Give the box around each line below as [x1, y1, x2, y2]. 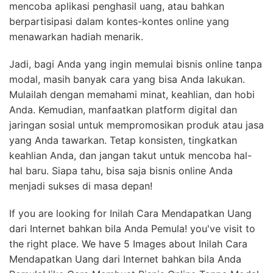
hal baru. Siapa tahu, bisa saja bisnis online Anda [9, 83, 233, 96]
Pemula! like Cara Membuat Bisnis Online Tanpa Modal [9, 187, 259, 200]
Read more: [9, 248, 62, 261]
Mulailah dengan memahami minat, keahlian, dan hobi [9, 7, 255, 20]
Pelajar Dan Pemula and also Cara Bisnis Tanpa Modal [9, 218, 257, 230]
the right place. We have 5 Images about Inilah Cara [9, 157, 247, 169]
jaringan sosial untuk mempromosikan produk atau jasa [9, 38, 264, 51]
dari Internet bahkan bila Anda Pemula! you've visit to [9, 141, 255, 154]
